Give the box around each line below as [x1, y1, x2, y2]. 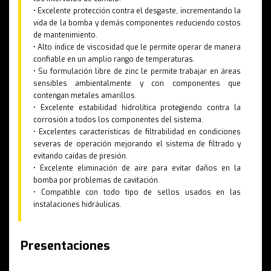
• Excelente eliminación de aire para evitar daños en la [33, 163, 241, 174]
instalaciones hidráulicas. [33, 200, 122, 210]
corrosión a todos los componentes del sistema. [33, 115, 203, 125]
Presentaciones [20, 238, 110, 255]
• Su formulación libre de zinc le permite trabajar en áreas [33, 67, 241, 77]
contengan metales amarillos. [33, 91, 137, 101]
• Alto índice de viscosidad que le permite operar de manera [33, 42, 241, 53]
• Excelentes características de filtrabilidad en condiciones [33, 127, 241, 137]
